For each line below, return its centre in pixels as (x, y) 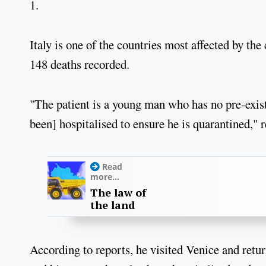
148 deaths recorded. (80, 64)
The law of (118, 193)
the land (113, 205)
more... (105, 177)
